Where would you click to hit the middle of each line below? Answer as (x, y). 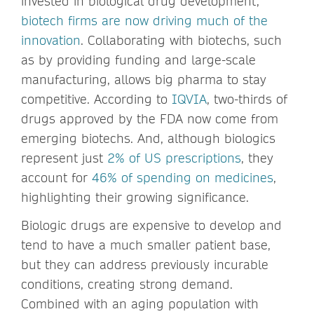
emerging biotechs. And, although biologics (148, 138)
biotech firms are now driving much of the (144, 20)
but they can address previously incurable (145, 264)
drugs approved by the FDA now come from (150, 118)
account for (56, 177)
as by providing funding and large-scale (138, 60)
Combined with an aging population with (140, 303)
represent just (64, 158)
